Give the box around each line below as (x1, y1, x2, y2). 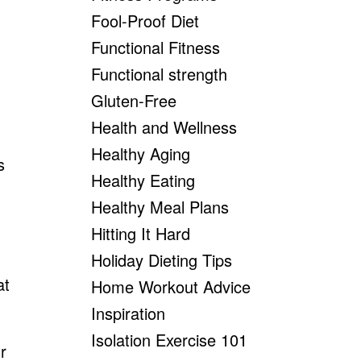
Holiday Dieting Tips (91, 248, 233, 272)
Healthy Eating (91, 168, 196, 192)
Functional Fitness (91, 35, 221, 59)
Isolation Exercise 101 (91, 328, 248, 351)
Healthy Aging (91, 142, 191, 165)
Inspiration (91, 301, 166, 325)
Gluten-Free (91, 89, 177, 112)
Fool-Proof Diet (91, 9, 200, 32)
